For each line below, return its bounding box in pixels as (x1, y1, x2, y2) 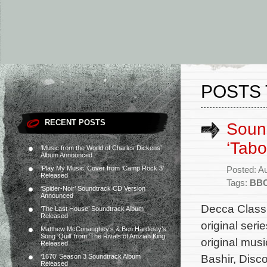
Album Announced (41, 151, 92, 159)
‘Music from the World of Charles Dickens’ (41, 144, 162, 151)
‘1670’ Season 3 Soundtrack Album (41, 253, 141, 260)
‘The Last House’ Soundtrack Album (41, 205, 144, 212)
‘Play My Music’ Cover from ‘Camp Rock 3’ (41, 164, 164, 172)
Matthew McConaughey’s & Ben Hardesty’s (41, 225, 166, 232)
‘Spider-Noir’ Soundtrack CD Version (41, 185, 145, 192)
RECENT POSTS (45, 118, 105, 127)
